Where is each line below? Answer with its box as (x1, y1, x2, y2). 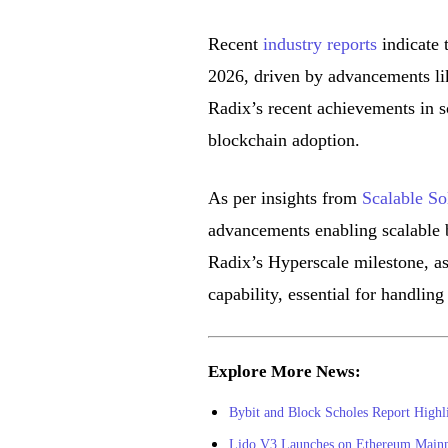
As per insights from (207, 188, 362, 209)
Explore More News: (207, 362, 361, 382)
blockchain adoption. (207, 130, 360, 151)
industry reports (262, 34, 377, 55)
